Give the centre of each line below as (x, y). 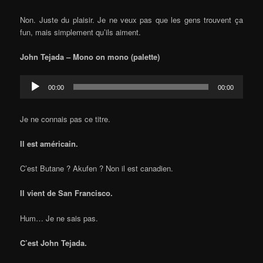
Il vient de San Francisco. (67, 193)
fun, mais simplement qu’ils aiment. (81, 32)
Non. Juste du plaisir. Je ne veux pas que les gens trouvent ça (131, 19)
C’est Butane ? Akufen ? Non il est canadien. (97, 168)
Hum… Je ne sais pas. (59, 218)
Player (31, 93)
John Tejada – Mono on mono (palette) (90, 56)
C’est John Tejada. (54, 242)
